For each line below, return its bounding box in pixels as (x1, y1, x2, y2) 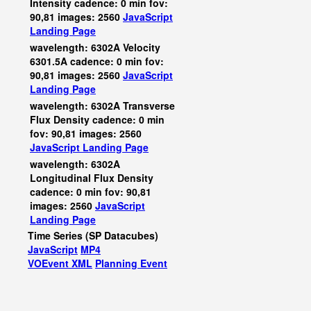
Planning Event (95, 256, 167, 270)
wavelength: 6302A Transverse (30, 99, 175, 112)
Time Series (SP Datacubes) (28, 228, 158, 242)
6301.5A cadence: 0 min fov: (30, 54, 164, 68)
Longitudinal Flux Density (30, 171, 153, 185)
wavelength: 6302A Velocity (30, 40, 160, 54)
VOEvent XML (28, 256, 92, 270)
